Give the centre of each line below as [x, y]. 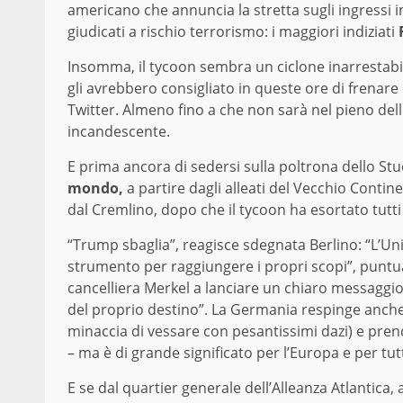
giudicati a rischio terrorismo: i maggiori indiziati [233, 31]
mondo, [95, 188]
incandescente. [119, 131]
